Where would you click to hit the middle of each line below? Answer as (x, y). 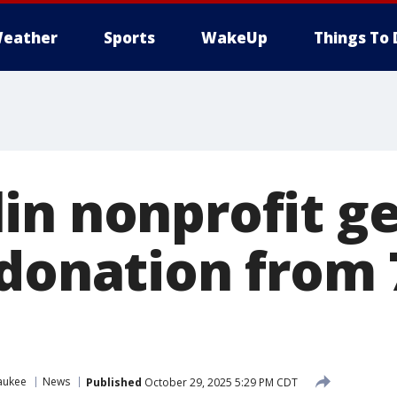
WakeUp (234, 38)
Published (114, 382)
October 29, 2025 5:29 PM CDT (220, 382)
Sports (129, 38)
